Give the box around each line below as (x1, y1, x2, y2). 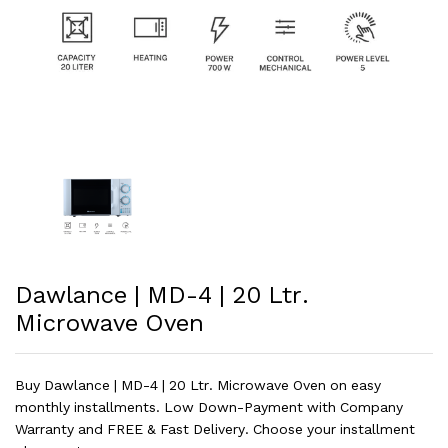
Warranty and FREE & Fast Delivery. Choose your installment (15, 421, 415, 437)
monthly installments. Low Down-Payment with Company (15, 399, 403, 415)
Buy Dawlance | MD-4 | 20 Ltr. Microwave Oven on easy (15, 377, 381, 393)
